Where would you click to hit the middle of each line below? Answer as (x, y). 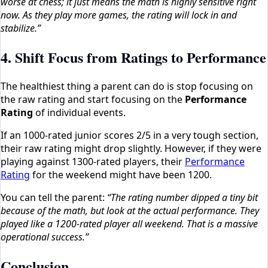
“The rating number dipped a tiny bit (182, 197)
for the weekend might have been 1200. (121, 174)
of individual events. (79, 112)
